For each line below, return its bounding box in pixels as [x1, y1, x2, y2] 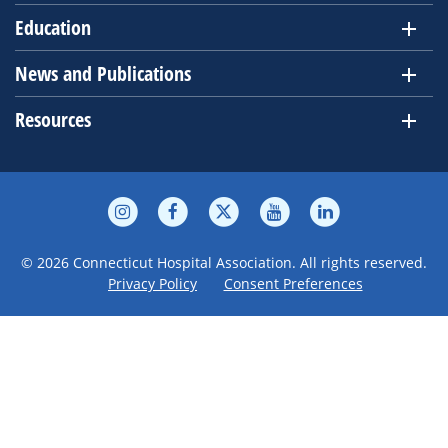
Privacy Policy [108, 273, 197, 293]
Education [15, 13, 91, 41]
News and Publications [15, 59, 191, 87]
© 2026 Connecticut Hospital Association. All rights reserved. [21, 252, 427, 272]
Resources [15, 105, 91, 133]
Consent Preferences [223, 273, 363, 293]
